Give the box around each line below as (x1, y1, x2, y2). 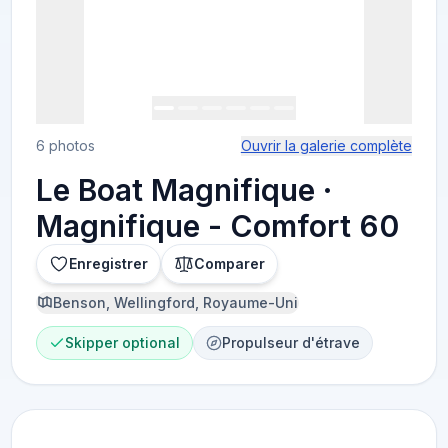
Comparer (194, 255, 266, 272)
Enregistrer (69, 255, 149, 272)
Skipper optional (65, 334, 181, 351)
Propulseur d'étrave (222, 334, 361, 351)
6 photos (36, 137, 96, 154)
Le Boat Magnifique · (36, 172, 333, 208)
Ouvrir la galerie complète (240, 137, 412, 154)
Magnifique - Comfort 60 (36, 208, 400, 244)
